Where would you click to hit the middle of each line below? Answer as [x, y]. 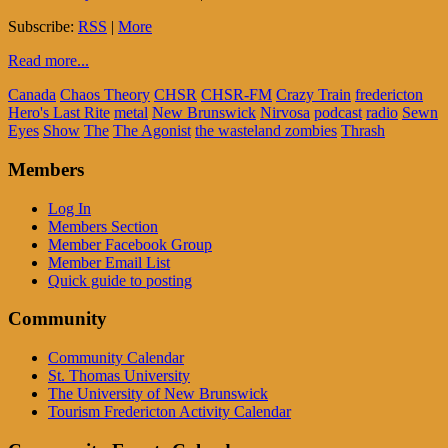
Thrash [363, 131]
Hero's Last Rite [59, 113]
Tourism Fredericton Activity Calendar [169, 412]
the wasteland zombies [266, 131]
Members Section [103, 226]
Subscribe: [43, 27]
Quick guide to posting [120, 280]
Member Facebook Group [130, 244]
